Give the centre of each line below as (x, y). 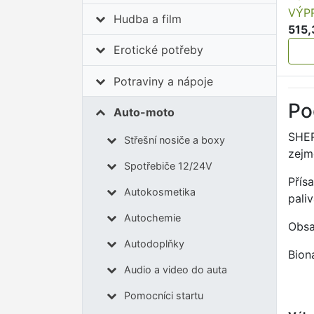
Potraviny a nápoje (164, 81)
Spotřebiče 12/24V (168, 166)
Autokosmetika (159, 192)
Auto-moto (144, 112)
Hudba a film (148, 19)
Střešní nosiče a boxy (174, 140)
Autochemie (152, 218)
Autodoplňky (154, 244)
